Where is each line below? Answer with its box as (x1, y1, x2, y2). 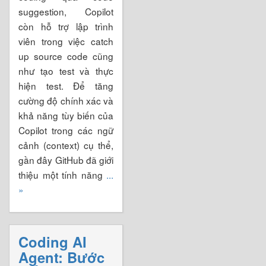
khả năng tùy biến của (18, 108, 113, 122)
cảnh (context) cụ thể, (18, 138, 113, 151)
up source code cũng (18, 49, 113, 62)
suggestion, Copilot (18, 4, 113, 18)
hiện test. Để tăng (18, 78, 113, 92)
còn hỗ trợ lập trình (18, 19, 113, 33)
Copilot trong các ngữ (18, 123, 113, 137)
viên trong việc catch (18, 34, 113, 47)
